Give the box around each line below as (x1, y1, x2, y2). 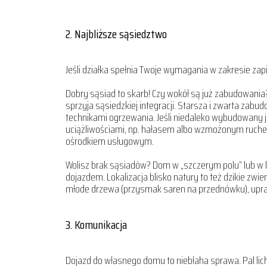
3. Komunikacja (66, 215, 127, 234)
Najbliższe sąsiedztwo (74, 24, 167, 44)
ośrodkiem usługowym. (66, 133, 154, 150)
